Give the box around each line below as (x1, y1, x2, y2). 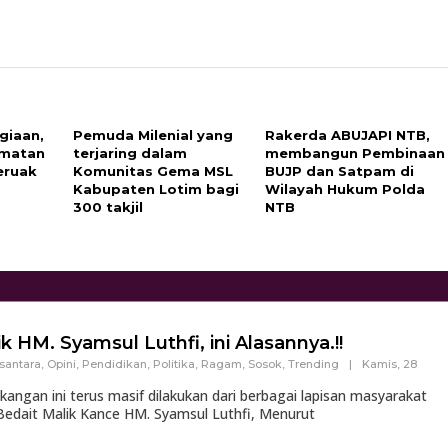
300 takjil (73, 199, 144, 215)
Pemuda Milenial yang (73, 127, 234, 143)
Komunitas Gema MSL (73, 163, 234, 179)
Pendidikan (82, 357, 147, 371)
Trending (288, 357, 339, 371)
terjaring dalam (73, 145, 188, 161)
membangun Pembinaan (265, 145, 446, 161)
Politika (153, 357, 195, 371)
